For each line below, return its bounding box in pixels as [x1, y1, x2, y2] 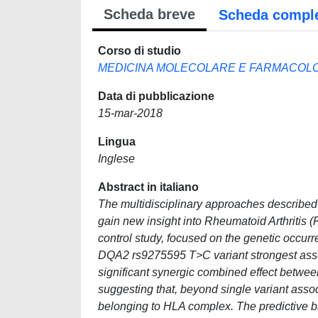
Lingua [98, 136, 136, 148]
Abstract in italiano [98, 181, 199, 193]
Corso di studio [98, 45, 181, 57]
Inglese [98, 153, 135, 165]
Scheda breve [104, 6, 195, 22]
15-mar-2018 [98, 107, 163, 119]
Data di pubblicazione [98, 90, 214, 102]
